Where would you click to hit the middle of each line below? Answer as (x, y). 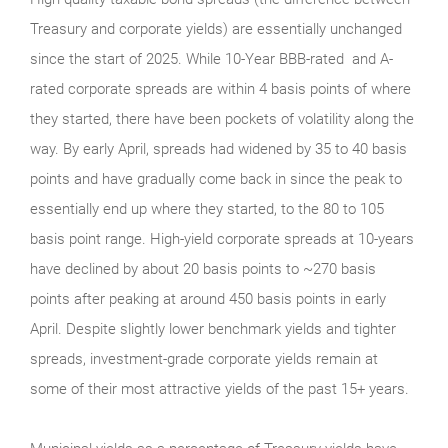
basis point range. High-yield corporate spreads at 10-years (222, 239)
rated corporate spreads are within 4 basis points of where (220, 89)
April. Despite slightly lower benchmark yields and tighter (213, 329)
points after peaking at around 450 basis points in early (208, 299)
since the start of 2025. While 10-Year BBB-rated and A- (211, 59)
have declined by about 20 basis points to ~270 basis (203, 269)
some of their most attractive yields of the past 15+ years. (219, 389)
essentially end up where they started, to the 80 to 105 (207, 209)
